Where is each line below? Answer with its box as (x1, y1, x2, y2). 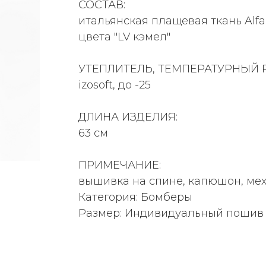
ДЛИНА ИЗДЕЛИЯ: (78, 110, 178, 123)
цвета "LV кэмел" (78, 30, 170, 43)
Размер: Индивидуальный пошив (78, 206, 264, 220)
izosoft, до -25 (78, 78, 151, 91)
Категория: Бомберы (78, 190, 192, 204)
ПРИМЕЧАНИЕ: (78, 158, 161, 172)
